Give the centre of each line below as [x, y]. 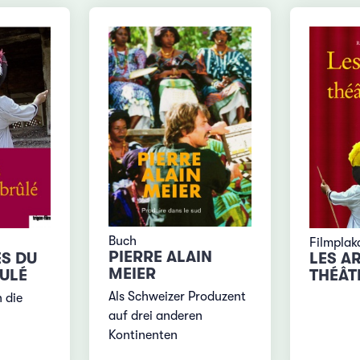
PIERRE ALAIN [161, 257]
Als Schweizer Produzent [178, 297]
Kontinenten [143, 335]
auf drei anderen [156, 316]
